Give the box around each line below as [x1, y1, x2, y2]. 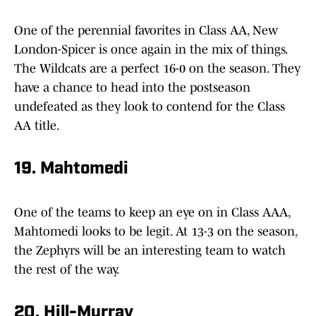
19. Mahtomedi [14, 161, 128, 178]
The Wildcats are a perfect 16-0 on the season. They [14, 61, 300, 76]
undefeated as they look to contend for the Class [14, 99, 285, 114]
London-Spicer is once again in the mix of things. [14, 42, 287, 57]
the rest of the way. [14, 262, 120, 277]
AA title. [14, 119, 60, 133]
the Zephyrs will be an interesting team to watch [14, 243, 286, 258]
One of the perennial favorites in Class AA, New [14, 23, 278, 38]
